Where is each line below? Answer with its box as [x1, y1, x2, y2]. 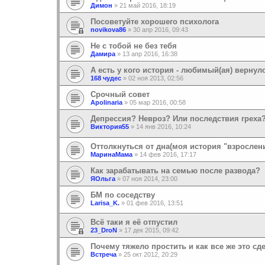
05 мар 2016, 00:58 [130, 99, 186, 106]
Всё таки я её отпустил [91, 218, 177, 227]
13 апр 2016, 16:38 [122, 50, 177, 58]
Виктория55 [91, 123, 129, 131]
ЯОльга [91, 174, 115, 182]
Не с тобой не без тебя [91, 41, 177, 51]
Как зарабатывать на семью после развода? [91, 166, 260, 175]
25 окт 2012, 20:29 [124, 251, 177, 258]
